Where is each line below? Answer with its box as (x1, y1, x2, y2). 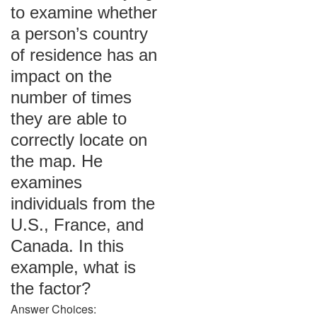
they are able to (11, 109, 127, 128)
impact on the (11, 67, 112, 86)
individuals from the (11, 194, 155, 213)
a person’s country (11, 24, 148, 43)
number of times (11, 88, 132, 107)
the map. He (11, 151, 103, 171)
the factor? (11, 279, 91, 298)
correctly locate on (11, 130, 147, 149)
